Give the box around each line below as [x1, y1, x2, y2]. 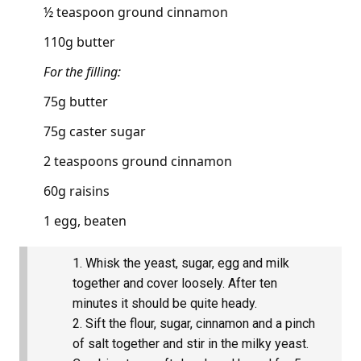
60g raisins [44, 181, 110, 200]
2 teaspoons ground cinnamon [44, 151, 232, 170]
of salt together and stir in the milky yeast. [73, 335, 309, 351]
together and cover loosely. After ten [73, 275, 277, 291]
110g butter [44, 32, 115, 51]
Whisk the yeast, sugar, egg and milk [85, 255, 289, 271]
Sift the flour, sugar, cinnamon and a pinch [85, 315, 315, 331]
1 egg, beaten [44, 211, 127, 230]
